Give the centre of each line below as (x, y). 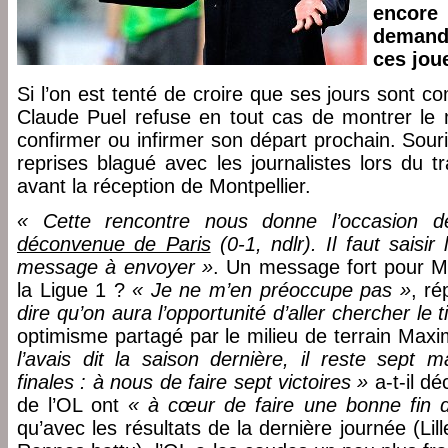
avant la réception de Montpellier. (164, 186)
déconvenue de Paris (114, 244)
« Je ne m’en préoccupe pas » (271, 290)
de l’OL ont (73, 405)
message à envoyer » (115, 267)
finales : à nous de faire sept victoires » (193, 382)
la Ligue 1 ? (75, 290)
